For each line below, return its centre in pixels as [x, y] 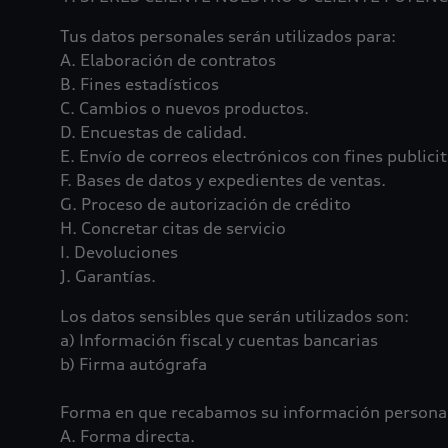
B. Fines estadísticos [139, 84]
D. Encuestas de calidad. [153, 132]
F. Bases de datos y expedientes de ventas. [223, 180]
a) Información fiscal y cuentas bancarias [219, 340]
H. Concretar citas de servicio [173, 228]
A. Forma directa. [127, 436]
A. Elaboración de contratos [168, 60]
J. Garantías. [108, 276]
